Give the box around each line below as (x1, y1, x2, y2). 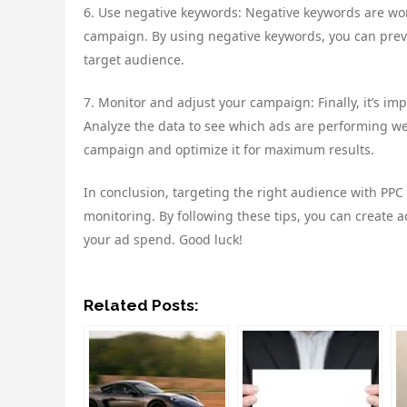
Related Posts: (84, 296, 199, 315)
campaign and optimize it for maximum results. (84, 141, 374, 159)
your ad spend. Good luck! (84, 231, 243, 249)
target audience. (84, 51, 184, 69)
